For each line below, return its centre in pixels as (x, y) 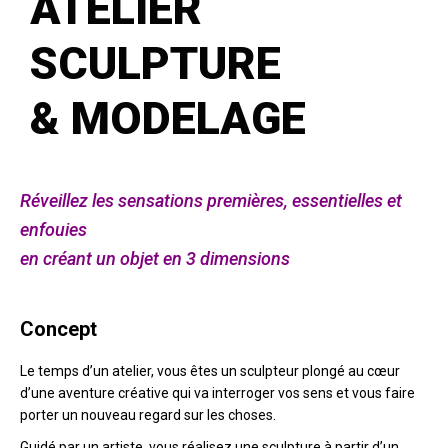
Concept (58, 328)
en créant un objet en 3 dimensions (155, 258)
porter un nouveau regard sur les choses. (148, 414)
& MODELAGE (168, 118)
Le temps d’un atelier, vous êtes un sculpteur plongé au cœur (210, 370)
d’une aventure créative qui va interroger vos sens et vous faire (217, 392)
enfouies (53, 229)
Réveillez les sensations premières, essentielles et (211, 200)
